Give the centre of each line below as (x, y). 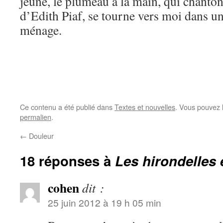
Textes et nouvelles (145, 107)
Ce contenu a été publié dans (67, 107)
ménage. (41, 30)
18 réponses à (67, 161)
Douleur (40, 136)
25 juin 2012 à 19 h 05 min (105, 203)
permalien (36, 117)
